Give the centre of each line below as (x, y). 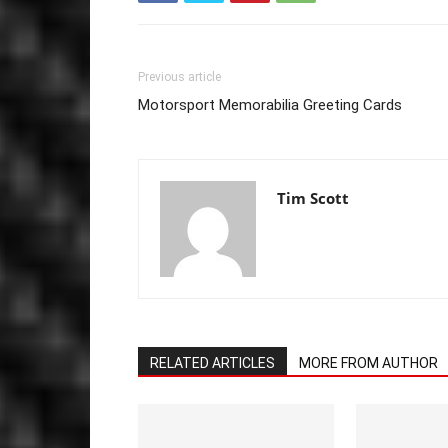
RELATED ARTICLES (212, 362)
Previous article (179, 76)
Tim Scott (313, 197)
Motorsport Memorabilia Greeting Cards (270, 104)
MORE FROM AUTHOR (368, 362)
